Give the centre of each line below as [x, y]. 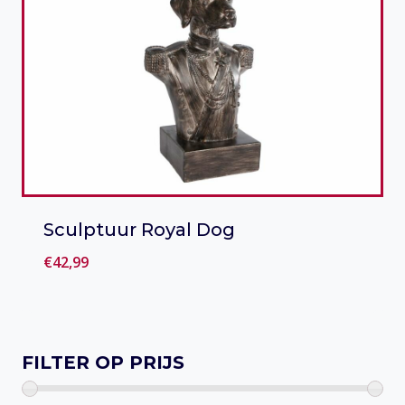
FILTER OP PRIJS [103, 363]
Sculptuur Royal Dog [139, 230]
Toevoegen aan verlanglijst [218, 328]
